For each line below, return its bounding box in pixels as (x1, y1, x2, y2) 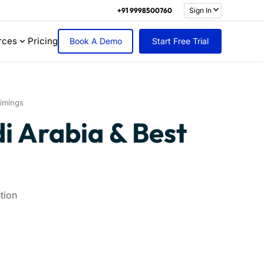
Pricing (28, 35, 58, 47)
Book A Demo (69, 35, 122, 46)
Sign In (189, 6, 212, 15)
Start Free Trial (152, 35, 209, 46)
